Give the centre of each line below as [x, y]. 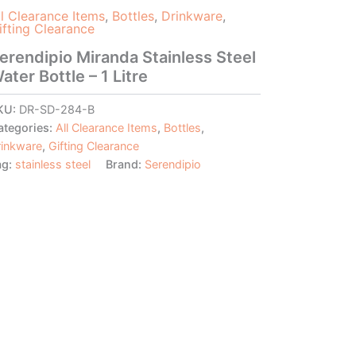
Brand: [125, 164]
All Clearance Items [106, 127]
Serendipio [172, 164]
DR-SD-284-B [56, 109]
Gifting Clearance [93, 145]
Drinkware [192, 15]
